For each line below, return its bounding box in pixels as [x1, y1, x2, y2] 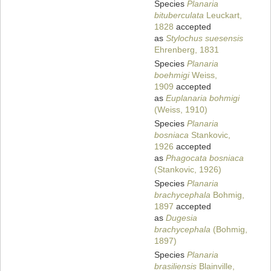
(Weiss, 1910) [154, 105, 207, 115]
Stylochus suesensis [166, 33, 243, 44]
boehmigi [154, 70, 189, 80]
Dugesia [166, 213, 197, 223]
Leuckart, [204, 10, 242, 21]
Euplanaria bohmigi [166, 93, 240, 103]
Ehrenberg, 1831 [154, 45, 219, 55]
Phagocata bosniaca [166, 153, 244, 163]
